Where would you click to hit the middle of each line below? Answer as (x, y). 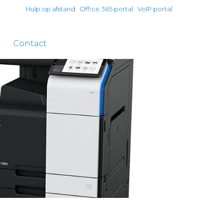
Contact (30, 43)
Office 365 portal (106, 9)
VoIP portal (155, 9)
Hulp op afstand (50, 9)
